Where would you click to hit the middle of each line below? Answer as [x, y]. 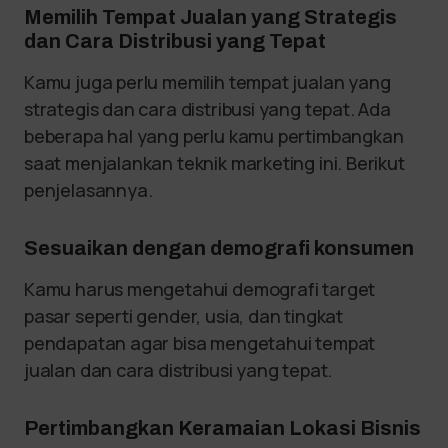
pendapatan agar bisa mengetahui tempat [200, 343]
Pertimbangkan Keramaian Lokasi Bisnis [222, 428]
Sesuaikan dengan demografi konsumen [219, 248]
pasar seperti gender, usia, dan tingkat [183, 316]
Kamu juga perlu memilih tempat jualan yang [207, 82]
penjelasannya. [90, 190]
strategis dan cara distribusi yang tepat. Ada [207, 109]
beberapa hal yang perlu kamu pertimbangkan [214, 136]
